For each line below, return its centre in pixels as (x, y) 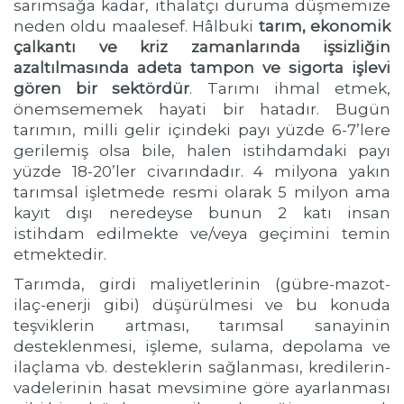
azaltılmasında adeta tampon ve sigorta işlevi (202, 68)
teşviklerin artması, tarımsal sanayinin (202, 326)
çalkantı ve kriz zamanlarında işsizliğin (202, 47)
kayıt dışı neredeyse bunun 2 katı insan (202, 213)
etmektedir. (60, 254)
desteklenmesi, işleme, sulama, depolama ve (202, 346)
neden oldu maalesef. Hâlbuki (136, 26)
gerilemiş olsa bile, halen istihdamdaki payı (202, 151)
